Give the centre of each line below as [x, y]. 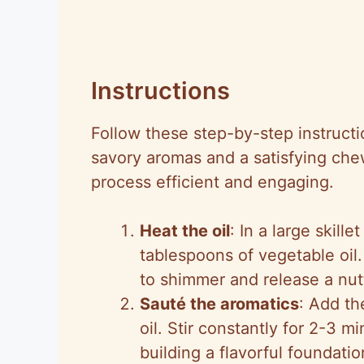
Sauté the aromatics [219, 303]
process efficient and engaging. [212, 182]
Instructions [160, 90]
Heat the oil [185, 230]
